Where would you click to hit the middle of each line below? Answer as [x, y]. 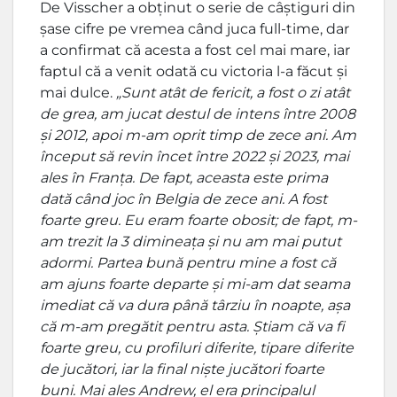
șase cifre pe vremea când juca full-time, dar [195, 29]
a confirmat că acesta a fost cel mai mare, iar [195, 51]
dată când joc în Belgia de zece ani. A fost [183, 199]
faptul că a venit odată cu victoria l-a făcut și [194, 72]
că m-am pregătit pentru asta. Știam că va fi [192, 327]
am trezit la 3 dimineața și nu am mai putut [191, 242]
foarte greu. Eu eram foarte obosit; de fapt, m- [198, 221]
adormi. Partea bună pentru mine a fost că [188, 263]
